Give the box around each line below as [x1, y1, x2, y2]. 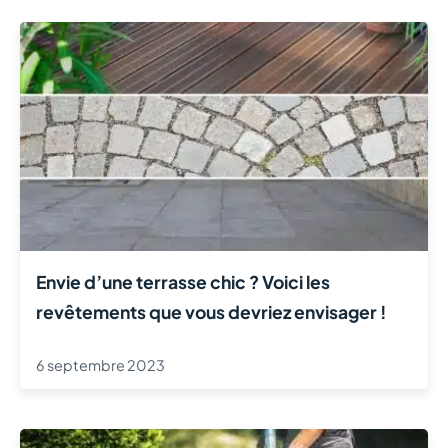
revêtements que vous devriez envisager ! [36, 301, 387, 324]
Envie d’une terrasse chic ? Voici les [36, 271, 330, 294]
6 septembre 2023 [36, 356, 165, 375]
